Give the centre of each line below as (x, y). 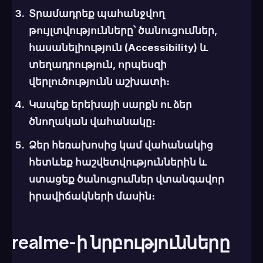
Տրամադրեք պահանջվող (97, 14)
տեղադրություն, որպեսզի (97, 65)
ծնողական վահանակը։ (92, 122)
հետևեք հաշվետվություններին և (117, 162)
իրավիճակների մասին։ (92, 196)
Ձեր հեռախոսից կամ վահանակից (121, 145)
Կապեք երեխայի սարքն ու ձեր (110, 105)
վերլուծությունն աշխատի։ (99, 82)
